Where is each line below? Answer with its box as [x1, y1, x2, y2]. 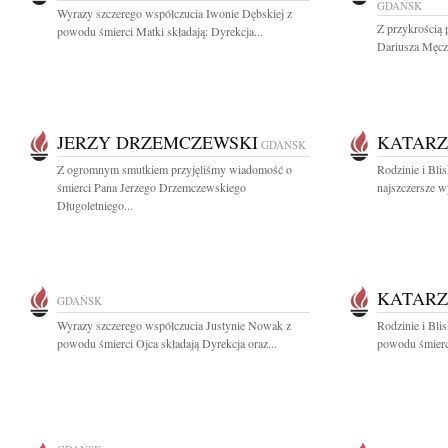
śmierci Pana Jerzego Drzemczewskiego [57, 179, 246, 195]
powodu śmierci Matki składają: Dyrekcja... [57, 23, 263, 39]
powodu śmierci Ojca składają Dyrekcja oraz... [57, 335, 277, 351]
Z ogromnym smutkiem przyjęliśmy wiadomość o [57, 161, 292, 177]
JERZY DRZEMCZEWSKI [57, 130, 258, 154]
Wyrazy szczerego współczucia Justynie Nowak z [57, 317, 291, 333]
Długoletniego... [57, 197, 133, 213]
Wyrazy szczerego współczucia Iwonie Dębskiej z [57, 5, 292, 21]
